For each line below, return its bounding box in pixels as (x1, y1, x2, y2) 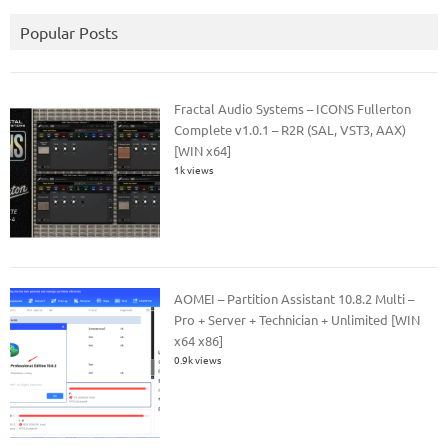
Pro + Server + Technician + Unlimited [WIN (174, 310, 421, 328)
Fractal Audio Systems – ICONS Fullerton (174, 100, 412, 118)
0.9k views (174, 351, 222, 367)
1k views (174, 162, 214, 178)
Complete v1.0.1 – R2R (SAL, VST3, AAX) (174, 121, 407, 139)
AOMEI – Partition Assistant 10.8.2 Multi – (174, 289, 415, 307)
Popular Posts (20, 22, 118, 43)
